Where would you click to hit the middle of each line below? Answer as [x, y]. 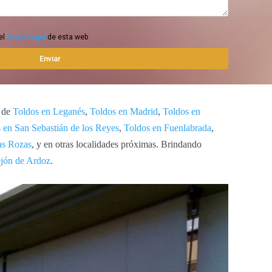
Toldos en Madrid [124, 111]
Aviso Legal [26, 37]
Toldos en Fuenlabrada [168, 127]
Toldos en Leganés [49, 111]
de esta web [66, 37]
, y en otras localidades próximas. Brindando [117, 144]
